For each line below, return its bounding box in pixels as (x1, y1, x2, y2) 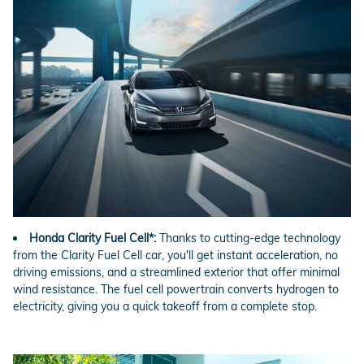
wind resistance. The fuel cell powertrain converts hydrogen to (13, 282, 339, 297)
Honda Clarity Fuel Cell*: (29, 231, 156, 246)
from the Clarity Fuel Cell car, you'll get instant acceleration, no (13, 248, 338, 263)
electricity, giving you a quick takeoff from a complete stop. (13, 299, 317, 314)
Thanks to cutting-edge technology (156, 231, 340, 246)
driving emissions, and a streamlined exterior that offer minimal (13, 265, 340, 280)
